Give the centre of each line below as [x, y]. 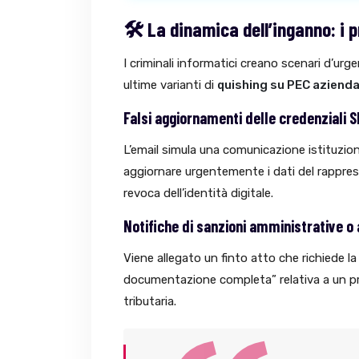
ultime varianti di [170, 85]
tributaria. [150, 302]
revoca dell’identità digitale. [198, 194]
